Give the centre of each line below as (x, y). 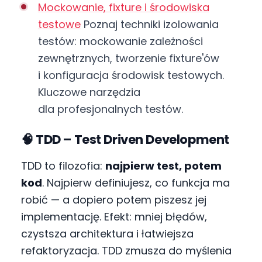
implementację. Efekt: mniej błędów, (114, 216)
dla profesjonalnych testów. (110, 109)
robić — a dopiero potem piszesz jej (114, 199)
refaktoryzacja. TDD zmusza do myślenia (126, 250)
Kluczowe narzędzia (89, 92)
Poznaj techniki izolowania (149, 24)
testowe (59, 24)
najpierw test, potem (163, 166)
